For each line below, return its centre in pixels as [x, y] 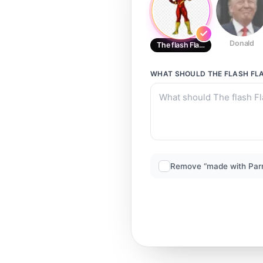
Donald [242, 43]
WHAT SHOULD [179, 74]
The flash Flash [182, 45]
